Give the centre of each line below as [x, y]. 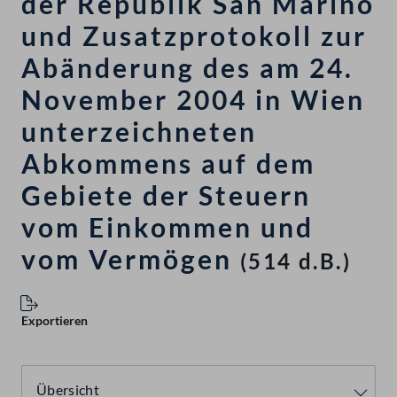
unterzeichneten [139, 132]
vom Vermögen [127, 259]
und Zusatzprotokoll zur [194, 36]
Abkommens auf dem [168, 163]
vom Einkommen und [167, 227]
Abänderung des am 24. [187, 68]
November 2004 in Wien [193, 100]
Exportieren [54, 321]
